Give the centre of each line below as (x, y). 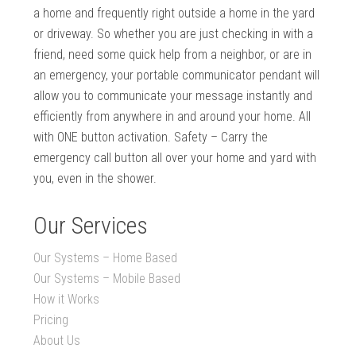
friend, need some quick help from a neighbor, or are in (173, 55)
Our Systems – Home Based (106, 258)
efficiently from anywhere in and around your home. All (172, 117)
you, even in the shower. (95, 179)
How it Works (67, 300)
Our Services (91, 226)
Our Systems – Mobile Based (107, 279)
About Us (57, 341)
